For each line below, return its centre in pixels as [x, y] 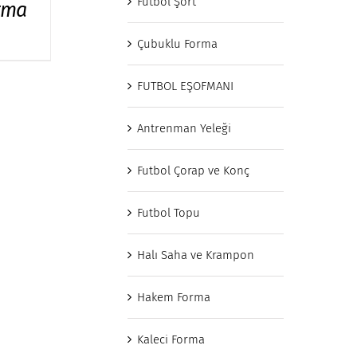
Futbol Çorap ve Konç [193, 171]
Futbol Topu [169, 213]
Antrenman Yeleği [184, 128]
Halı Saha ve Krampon [196, 255]
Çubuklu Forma [177, 44]
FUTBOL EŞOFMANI [185, 86]
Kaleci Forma [171, 339]
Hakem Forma [174, 297]
